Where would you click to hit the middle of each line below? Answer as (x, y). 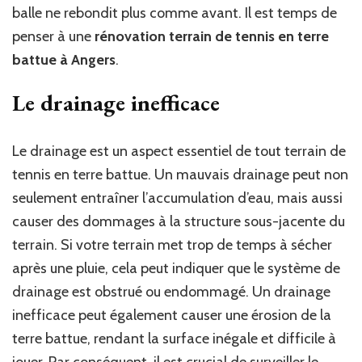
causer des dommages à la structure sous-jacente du (179, 221)
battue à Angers (64, 59)
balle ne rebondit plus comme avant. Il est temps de (175, 13)
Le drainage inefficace (116, 102)
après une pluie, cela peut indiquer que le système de (176, 268)
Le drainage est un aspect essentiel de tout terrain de (179, 151)
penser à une (53, 36)
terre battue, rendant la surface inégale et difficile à (174, 338)
